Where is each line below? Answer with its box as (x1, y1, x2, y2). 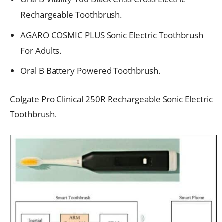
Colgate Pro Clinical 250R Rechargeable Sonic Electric (10, 93, 213, 105)
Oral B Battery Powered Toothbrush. (20, 64, 160, 76)
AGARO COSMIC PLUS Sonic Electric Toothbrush (20, 29, 203, 41)
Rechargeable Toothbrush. (20, 8, 122, 20)
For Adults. (20, 44, 61, 56)
